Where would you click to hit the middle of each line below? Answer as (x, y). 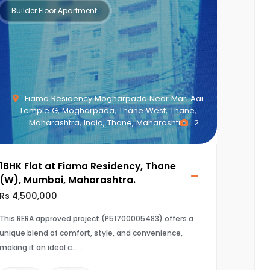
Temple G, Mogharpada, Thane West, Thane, (108, 111)
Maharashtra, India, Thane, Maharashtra (108, 123)
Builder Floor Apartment (54, 11)
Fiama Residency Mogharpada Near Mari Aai (112, 99)
